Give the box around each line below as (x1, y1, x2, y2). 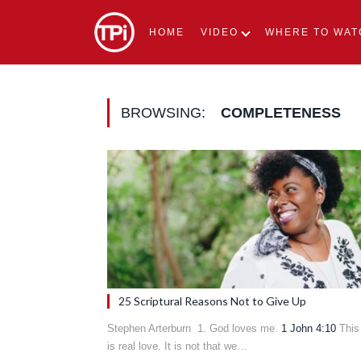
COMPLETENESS (221, 105, 341, 121)
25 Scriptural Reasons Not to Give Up (118, 293, 306, 308)
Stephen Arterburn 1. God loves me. (107, 322, 281, 334)
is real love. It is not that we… (107, 339, 247, 352)
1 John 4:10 (281, 322, 336, 334)
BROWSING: (121, 105, 210, 121)
